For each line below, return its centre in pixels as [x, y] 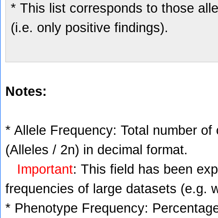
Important [45, 169]
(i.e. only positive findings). [90, 28]
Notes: [26, 91]
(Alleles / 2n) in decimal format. [97, 150]
